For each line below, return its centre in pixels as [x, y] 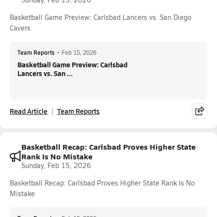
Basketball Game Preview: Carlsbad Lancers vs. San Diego [101, 17]
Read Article [29, 111]
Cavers [20, 28]
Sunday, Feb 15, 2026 [56, 165]
